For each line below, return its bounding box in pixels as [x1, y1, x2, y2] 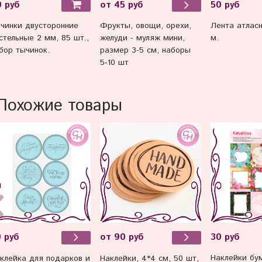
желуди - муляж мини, [100, 32, 185, 44]
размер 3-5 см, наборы [100, 44, 191, 57]
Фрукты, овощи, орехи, [100, 20, 192, 32]
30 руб [210, 230, 240, 244]
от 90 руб [100, 231, 144, 244]
